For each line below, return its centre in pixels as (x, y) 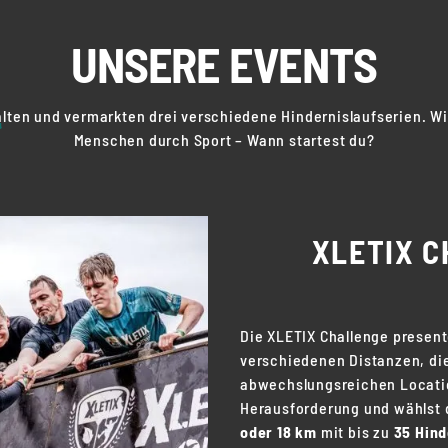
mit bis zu (355, 431)
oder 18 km (278, 431)
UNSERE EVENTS (224, 64)
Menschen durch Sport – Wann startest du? (224, 139)
